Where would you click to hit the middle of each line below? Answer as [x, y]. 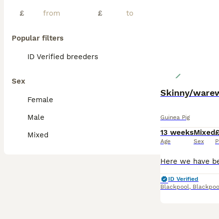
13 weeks [177, 132]
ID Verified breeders [63, 57]
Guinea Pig [175, 117]
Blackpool [175, 187]
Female [40, 100]
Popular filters [38, 38]
